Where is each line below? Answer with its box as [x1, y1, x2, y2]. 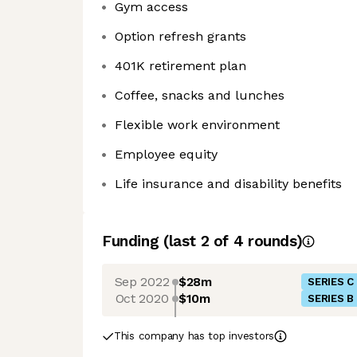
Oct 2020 [115, 290, 169, 306]
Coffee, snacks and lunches [115, 88, 284, 103]
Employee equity [115, 147, 218, 162]
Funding [102, 232, 163, 250]
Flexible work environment [115, 117, 280, 132]
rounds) [243, 232, 303, 250]
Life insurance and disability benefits [115, 176, 342, 191]
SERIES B [308, 292, 354, 304]
